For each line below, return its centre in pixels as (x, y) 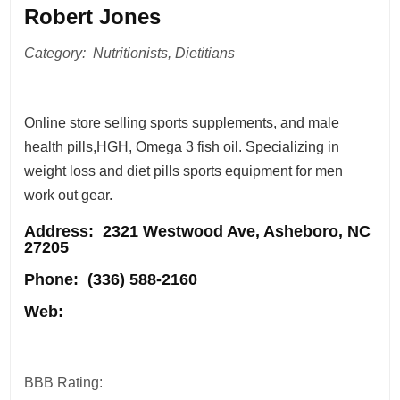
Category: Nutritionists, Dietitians (130, 53)
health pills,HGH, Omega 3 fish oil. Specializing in (182, 146)
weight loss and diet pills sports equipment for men (184, 171)
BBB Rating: (66, 382)
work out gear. (69, 195)
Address (57, 231)
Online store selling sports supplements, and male (182, 122)
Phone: (52, 279)
